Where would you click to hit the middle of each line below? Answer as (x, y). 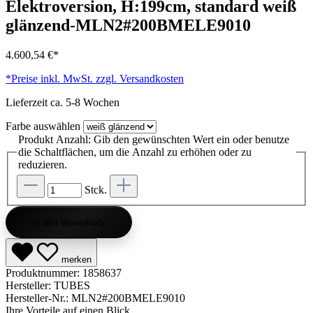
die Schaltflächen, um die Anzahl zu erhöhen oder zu (135, 152)
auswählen (56, 126)
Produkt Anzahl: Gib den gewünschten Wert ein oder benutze (154, 139)
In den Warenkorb (69, 222)
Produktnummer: (44, 273)
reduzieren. (43, 164)
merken (77, 260)
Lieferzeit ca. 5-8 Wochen (63, 102)
